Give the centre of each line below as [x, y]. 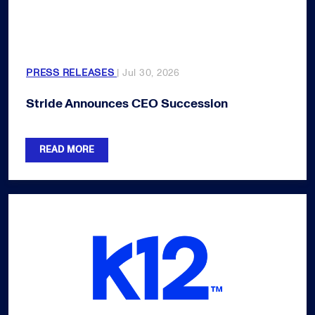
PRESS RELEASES [72, 73]
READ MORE [67, 150]
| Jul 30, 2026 [148, 73]
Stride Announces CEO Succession [127, 104]
